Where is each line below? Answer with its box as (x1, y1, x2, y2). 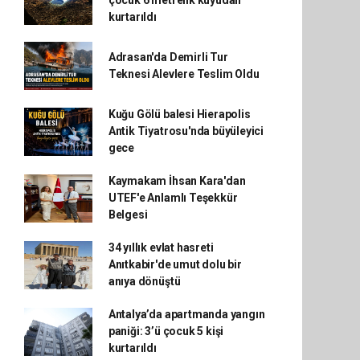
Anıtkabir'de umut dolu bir (108, 258, 242, 271)
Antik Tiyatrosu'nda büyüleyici (108, 125, 264, 137)
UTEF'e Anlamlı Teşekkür (108, 191, 238, 204)
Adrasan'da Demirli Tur (108, 51, 228, 63)
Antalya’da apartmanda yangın (108, 308, 265, 321)
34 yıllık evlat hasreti (108, 241, 214, 254)
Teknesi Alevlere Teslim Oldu (108, 67, 260, 80)
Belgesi (108, 208, 148, 221)
